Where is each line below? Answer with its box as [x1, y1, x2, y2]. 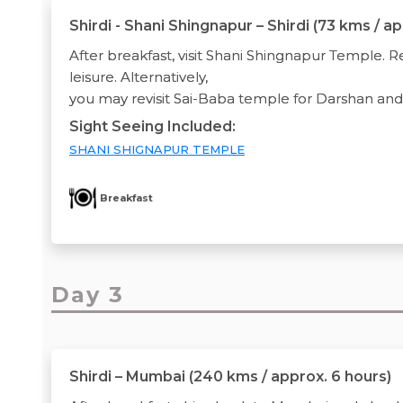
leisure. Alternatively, [69, 67, 211, 85]
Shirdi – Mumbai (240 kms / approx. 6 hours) [69, 367, 391, 385]
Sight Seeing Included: [69, 117, 236, 135]
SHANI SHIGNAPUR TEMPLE [69, 141, 245, 157]
